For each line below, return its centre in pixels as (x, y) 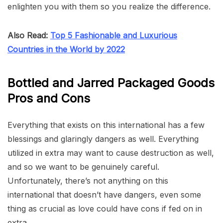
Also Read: (29, 35)
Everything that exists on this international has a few (106, 125)
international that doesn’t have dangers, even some (104, 194)
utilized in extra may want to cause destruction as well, (111, 153)
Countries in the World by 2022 (66, 49)
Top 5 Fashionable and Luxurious (114, 35)
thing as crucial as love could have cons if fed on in (105, 208)
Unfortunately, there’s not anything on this (88, 180)
